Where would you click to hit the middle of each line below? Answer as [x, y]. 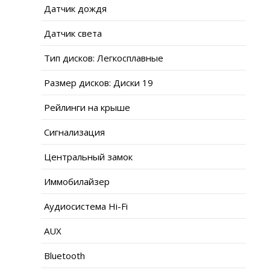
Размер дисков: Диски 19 [99, 82]
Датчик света [73, 33]
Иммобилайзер [77, 181]
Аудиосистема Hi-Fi [86, 206]
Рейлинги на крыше [87, 107]
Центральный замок [88, 156]
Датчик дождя [75, 8]
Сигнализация [74, 132]
